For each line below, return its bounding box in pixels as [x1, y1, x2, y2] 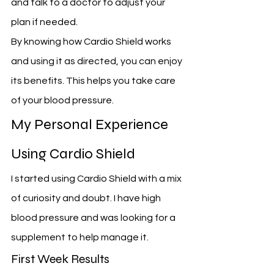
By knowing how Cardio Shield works [11, 37, 173, 47]
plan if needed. [11, 17, 78, 28]
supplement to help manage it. [11, 232, 149, 243]
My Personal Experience [11, 116, 171, 134]
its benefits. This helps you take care [11, 76, 177, 86]
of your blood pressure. [11, 95, 114, 106]
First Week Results [11, 251, 109, 267]
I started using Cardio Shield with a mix [11, 174, 183, 184]
